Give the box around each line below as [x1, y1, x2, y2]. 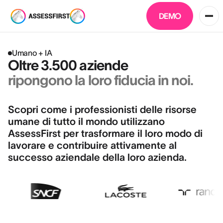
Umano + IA [12, 48, 52, 57]
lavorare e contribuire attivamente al [8, 140, 177, 151]
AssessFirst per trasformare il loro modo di [8, 128, 203, 139]
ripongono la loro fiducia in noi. [8, 72, 194, 88]
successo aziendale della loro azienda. [8, 152, 187, 163]
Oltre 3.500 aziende [8, 57, 128, 73]
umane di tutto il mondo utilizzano [8, 116, 165, 127]
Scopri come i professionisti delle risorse [8, 104, 197, 115]
